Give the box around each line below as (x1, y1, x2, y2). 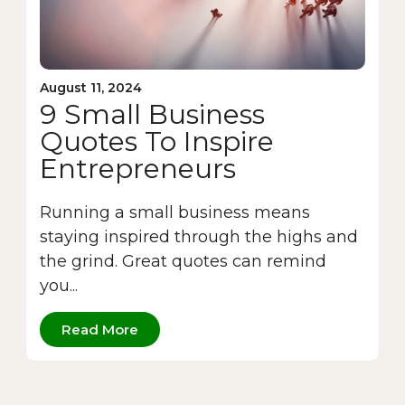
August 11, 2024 (40, 80, 142, 97)
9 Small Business (40, 98, 265, 132)
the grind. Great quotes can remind (40, 251, 326, 272)
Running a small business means (40, 202, 310, 223)
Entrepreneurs (40, 152, 236, 186)
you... (40, 276, 78, 297)
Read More (61, 321, 138, 339)
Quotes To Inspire (40, 125, 274, 159)
